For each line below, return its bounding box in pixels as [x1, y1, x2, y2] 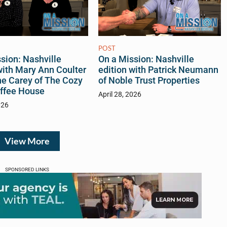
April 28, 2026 [98, 90, 141, 99]
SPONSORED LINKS [5, 167, 49, 173]
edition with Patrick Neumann [98, 65, 218, 75]
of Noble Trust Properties [98, 75, 200, 86]
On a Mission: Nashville [98, 54, 194, 65]
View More [4, 136, 50, 147]
